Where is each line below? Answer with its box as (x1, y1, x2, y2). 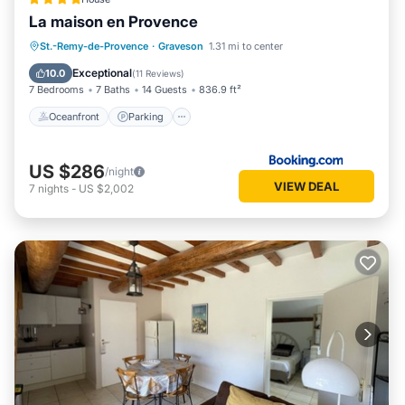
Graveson (158, 40, 203, 52)
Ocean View (99, 61, 155, 74)
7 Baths (96, 83, 130, 96)
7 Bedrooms (29, 83, 84, 96)
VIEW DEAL (274, 178, 339, 193)
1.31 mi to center (209, 40, 283, 52)
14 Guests (142, 83, 187, 96)
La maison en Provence (29, 13, 198, 31)
